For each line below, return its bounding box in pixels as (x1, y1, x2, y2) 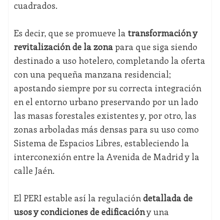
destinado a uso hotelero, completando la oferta (13, 55, 205, 67)
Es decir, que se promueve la (13, 27, 126, 39)
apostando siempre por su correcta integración (13, 82, 201, 94)
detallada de (140, 192, 192, 204)
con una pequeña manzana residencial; (13, 68, 171, 81)
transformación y (125, 27, 197, 39)
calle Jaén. (13, 165, 55, 177)
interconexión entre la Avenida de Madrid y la (13, 151, 199, 163)
